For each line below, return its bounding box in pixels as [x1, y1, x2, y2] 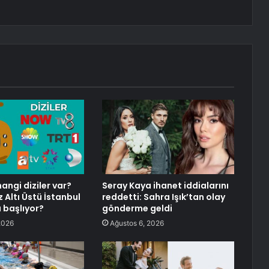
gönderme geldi [101, 202, 172, 215]
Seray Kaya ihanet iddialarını [101, 180, 229, 192]
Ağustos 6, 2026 [109, 219, 164, 228]
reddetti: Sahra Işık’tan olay [101, 191, 225, 204]
